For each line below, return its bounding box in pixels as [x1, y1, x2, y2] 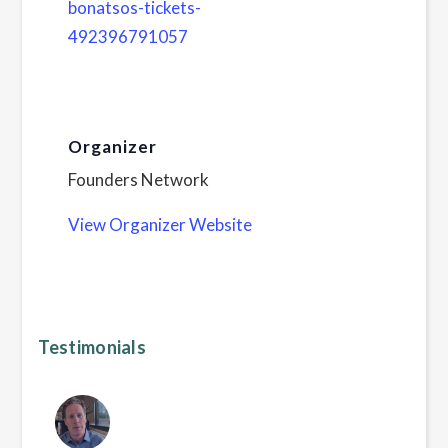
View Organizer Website [67, 214, 252, 236]
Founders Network [67, 169, 209, 191]
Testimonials [38, 335, 147, 358]
